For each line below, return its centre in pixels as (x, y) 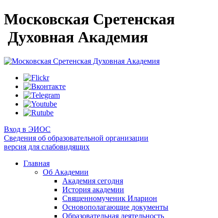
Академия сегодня (93, 181)
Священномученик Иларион (110, 198)
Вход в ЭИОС (27, 129)
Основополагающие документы (115, 207)
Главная (36, 163)
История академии (93, 189)
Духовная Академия (76, 37)
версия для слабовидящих (47, 146)
